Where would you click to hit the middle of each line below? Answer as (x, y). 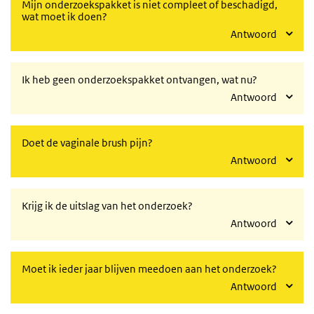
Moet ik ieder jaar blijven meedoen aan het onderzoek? (149, 269)
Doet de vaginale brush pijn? (87, 143)
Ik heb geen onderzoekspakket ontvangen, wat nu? (139, 80)
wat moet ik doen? (64, 16)
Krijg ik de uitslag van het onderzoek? (107, 206)
